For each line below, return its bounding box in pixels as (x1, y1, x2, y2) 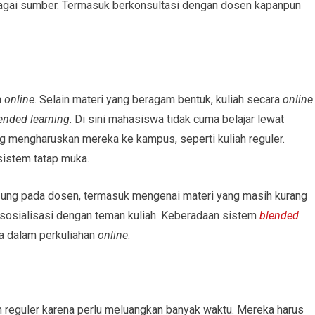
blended (259, 208, 299, 222)
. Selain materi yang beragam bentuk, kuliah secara (34, 92, 283, 106)
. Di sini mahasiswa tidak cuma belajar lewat (70, 112, 284, 126)
